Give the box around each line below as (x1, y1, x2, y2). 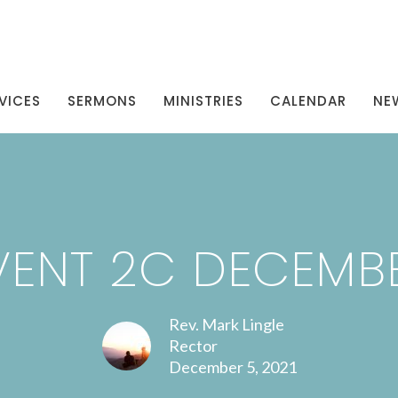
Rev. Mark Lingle (168, 314, 284, 334)
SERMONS (68, 91, 137, 110)
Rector (168, 335, 218, 355)
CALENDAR (270, 91, 346, 110)
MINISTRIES (163, 91, 243, 110)
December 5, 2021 (168, 356, 297, 377)
